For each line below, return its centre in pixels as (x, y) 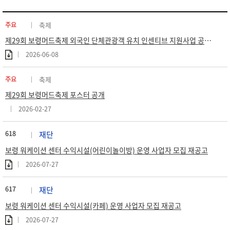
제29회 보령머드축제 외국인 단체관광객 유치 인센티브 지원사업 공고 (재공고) (208, 40)
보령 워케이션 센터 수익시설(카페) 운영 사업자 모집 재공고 (93, 205)
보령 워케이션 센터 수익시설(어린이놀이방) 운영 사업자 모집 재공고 (107, 150)
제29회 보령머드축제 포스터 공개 (55, 94)
